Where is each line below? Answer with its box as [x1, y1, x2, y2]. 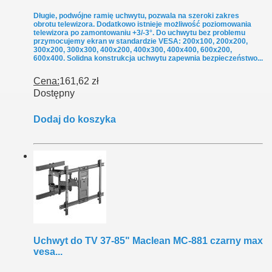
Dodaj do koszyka [33, 114, 116, 125]
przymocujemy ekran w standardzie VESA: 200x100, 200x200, [33, 37, 248, 46]
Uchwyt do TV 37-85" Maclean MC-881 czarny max [33, 236, 263, 246]
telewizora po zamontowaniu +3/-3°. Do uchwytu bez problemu [33, 29, 245, 38]
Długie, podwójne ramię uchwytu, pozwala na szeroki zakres [33, 12, 239, 21]
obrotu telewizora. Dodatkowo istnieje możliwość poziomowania [33, 20, 251, 29]
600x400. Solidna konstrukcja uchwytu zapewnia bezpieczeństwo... [33, 54, 263, 63]
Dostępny [33, 88, 75, 99]
